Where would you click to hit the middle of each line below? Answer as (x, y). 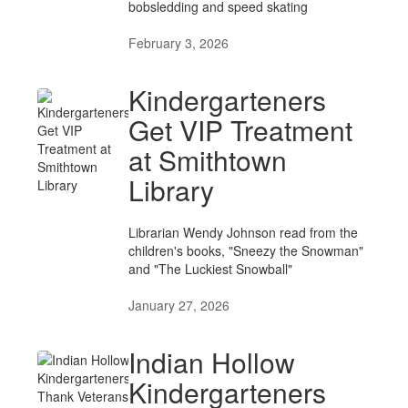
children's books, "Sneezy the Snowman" (246, 250)
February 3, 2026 (178, 43)
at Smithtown (208, 160)
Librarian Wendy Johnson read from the (243, 232)
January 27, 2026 (179, 305)
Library (171, 190)
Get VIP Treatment (240, 130)
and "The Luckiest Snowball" (210, 269)
